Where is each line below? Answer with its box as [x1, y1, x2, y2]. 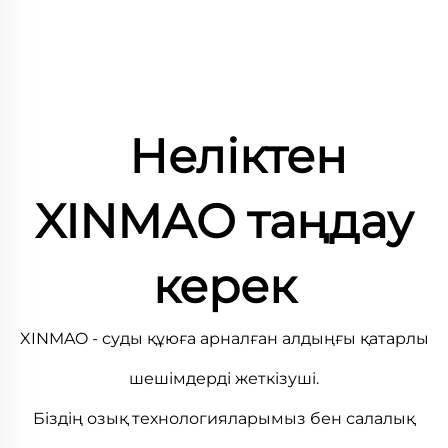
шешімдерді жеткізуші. [129, 369, 319, 388]
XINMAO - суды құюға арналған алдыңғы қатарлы [19, 329, 429, 348]
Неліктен [129, 128, 347, 185]
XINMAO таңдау [35, 193, 413, 250]
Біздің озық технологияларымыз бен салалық [33, 409, 415, 428]
